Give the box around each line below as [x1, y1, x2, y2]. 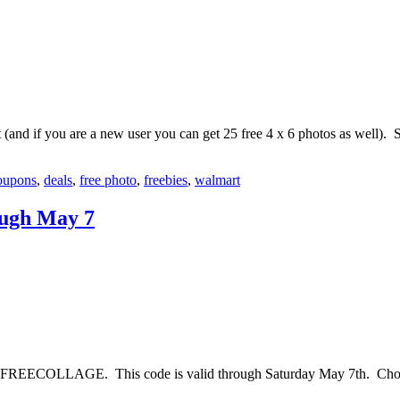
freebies [144, 171, 187, 187]
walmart [195, 171, 240, 187]
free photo [79, 171, 137, 187]
